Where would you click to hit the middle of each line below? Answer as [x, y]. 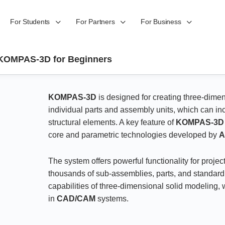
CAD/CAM [76, 199]
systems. [112, 199]
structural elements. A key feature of [112, 122]
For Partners [95, 22]
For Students [30, 22]
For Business [161, 22]
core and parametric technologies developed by [134, 135]
